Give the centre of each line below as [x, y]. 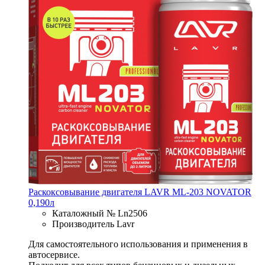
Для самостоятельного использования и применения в [138, 244]
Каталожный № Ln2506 [100, 213]
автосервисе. [54, 254]
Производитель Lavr [93, 224]
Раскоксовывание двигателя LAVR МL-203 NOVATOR [140, 192]
